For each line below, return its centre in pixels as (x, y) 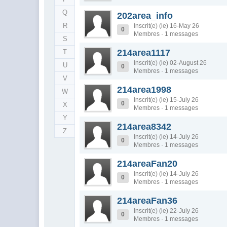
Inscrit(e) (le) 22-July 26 (166, 211)
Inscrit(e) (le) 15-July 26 (166, 100)
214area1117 (144, 53)
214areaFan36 (147, 201)
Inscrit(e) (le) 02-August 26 (171, 63)
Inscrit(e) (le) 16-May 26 (167, 26)
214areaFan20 (147, 164)
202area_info (145, 16)
